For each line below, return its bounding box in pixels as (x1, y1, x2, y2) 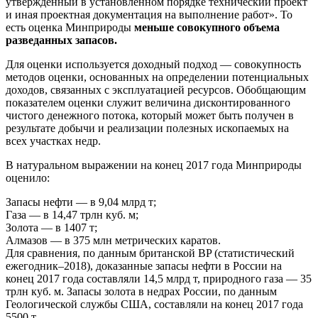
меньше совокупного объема (134, 21, 280, 33)
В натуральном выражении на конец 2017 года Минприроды (6, 158, 302, 171)
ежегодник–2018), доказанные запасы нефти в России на (6, 259, 282, 272)
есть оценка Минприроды (6, 21, 134, 33)
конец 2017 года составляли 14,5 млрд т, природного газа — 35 (6, 272, 312, 285)
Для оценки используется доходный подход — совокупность (6, 57, 301, 70)
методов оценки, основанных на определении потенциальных (6, 70, 309, 83)
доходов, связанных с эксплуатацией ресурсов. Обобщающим (6, 83, 306, 96)
